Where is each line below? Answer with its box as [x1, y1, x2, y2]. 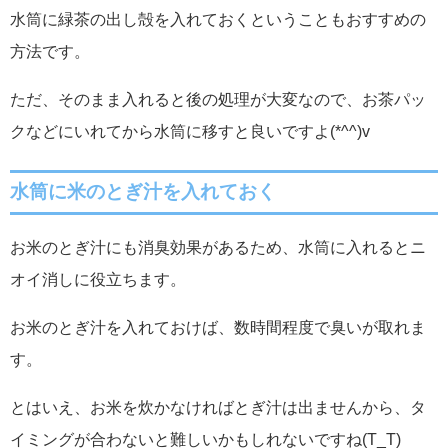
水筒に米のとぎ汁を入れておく [10, 182, 276, 202]
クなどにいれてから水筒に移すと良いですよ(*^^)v [10, 122, 370, 139]
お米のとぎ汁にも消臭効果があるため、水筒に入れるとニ [10, 238, 426, 255]
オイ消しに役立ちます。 [10, 270, 186, 287]
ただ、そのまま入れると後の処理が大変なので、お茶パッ [10, 90, 426, 107]
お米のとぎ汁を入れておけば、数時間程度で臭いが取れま [10, 318, 426, 335]
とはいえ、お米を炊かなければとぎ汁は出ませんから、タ [10, 398, 426, 415]
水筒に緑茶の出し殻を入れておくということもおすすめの [10, 10, 426, 27]
